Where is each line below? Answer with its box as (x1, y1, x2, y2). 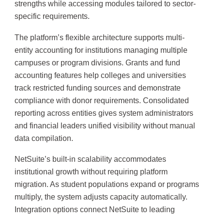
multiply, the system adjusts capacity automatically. (15, 193, 187, 201)
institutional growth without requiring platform (15, 168, 168, 176)
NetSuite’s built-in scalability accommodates (15, 155, 166, 164)
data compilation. (15, 134, 73, 142)
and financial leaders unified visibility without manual (15, 121, 195, 130)
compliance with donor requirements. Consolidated (15, 96, 189, 105)
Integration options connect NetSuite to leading (15, 205, 175, 214)
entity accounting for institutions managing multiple (15, 46, 187, 54)
